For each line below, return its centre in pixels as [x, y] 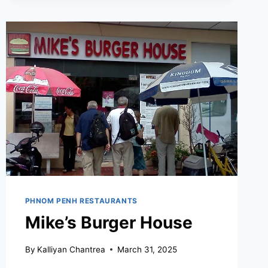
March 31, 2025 [147, 249]
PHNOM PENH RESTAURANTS [81, 201]
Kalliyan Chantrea [71, 249]
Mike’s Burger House [109, 222]
